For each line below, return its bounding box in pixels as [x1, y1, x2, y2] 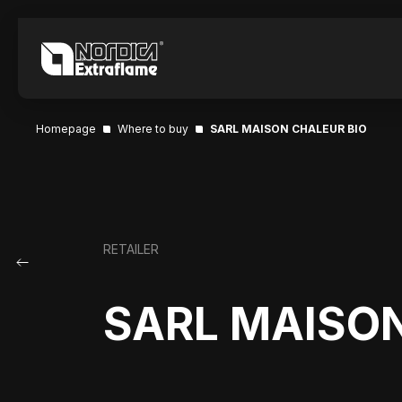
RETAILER [102, 241, 159, 257]
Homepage [36, 122, 96, 135]
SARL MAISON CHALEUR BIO [210, 122, 367, 135]
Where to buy [118, 122, 188, 135]
